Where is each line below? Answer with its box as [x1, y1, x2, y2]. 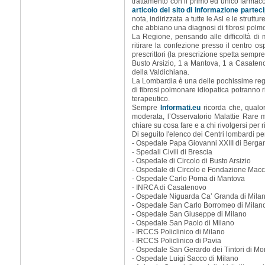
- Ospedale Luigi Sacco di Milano [132, 254, 238, 263]
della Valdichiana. [132, 68, 189, 76]
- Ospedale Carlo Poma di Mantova [132, 174, 245, 183]
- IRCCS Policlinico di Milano [132, 228, 225, 236]
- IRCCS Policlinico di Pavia [132, 237, 221, 245]
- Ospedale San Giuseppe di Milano [132, 210, 247, 218]
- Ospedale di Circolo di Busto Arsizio [132, 157, 251, 165]
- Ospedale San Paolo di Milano [132, 219, 234, 227]
